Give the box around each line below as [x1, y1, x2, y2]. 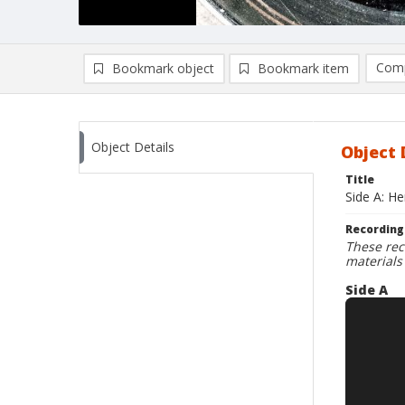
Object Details [91, 138, 174, 155]
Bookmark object [112, 60, 214, 77]
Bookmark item [258, 60, 349, 77]
